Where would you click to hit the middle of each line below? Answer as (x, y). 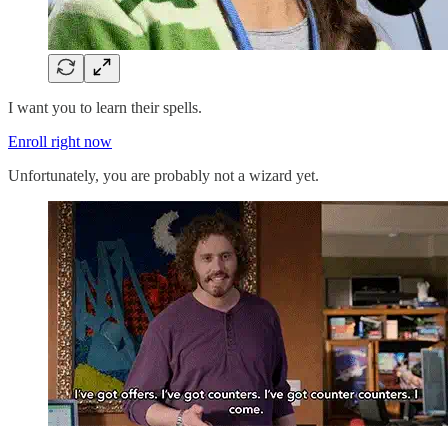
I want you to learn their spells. (105, 107)
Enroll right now (60, 141)
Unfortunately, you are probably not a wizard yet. (163, 175)
